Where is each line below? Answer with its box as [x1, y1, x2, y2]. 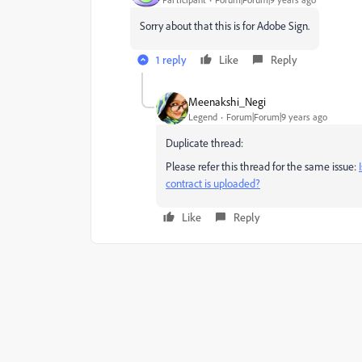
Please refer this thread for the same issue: [166, 159, 359, 173]
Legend [188, 110, 217, 123]
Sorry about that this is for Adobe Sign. [140, 19, 309, 32]
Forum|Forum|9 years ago [226, 110, 327, 123]
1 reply [156, 53, 187, 66]
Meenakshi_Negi [188, 94, 266, 108]
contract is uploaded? [166, 176, 260, 190]
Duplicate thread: [166, 136, 243, 149]
